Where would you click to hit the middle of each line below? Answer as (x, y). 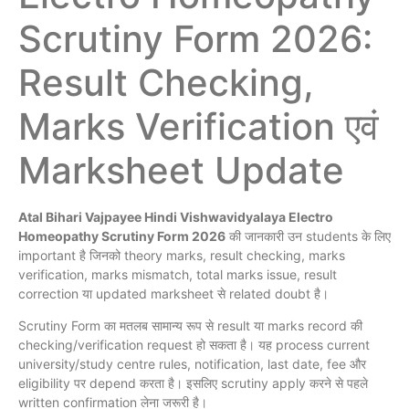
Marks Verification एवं (199, 127)
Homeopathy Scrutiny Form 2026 (122, 236)
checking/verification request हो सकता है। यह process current (194, 345)
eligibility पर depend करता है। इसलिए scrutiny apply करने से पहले (193, 383)
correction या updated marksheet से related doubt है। (173, 294)
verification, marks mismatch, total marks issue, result (178, 275)
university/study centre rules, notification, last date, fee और (192, 364)
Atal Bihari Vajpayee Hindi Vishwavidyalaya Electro (176, 217)
